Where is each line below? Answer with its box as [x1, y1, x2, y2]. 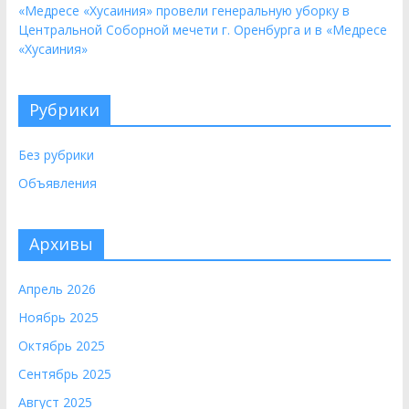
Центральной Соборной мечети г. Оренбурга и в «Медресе [17, 21, 387, 38]
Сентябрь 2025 [17, 365, 111, 383]
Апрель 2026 [17, 280, 96, 298]
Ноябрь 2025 [17, 309, 99, 326]
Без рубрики [17, 146, 94, 163]
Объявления [17, 174, 97, 192]
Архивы [28, 233, 93, 255]
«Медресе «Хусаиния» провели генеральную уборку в [17, 2, 350, 19]
